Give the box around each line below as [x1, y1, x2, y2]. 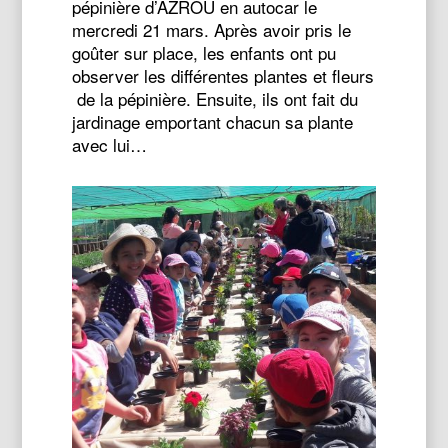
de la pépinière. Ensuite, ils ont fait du [72, 86, 359, 111]
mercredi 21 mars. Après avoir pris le [72, 17, 352, 42]
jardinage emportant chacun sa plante [72, 109, 354, 134]
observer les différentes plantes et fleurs [72, 63, 375, 88]
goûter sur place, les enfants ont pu [72, 40, 337, 65]
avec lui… [72, 132, 148, 157]
